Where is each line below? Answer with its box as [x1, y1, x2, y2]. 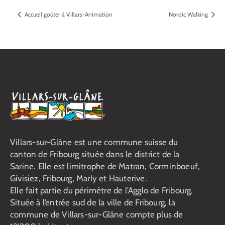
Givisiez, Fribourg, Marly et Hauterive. [10, 173, 147, 183]
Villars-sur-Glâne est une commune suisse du [10, 137, 178, 147]
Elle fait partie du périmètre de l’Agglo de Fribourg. [10, 185, 193, 195]
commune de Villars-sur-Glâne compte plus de [10, 209, 183, 219]
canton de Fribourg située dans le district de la [10, 149, 180, 159]
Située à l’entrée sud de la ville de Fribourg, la [10, 197, 175, 207]
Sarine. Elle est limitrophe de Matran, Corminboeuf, [10, 161, 200, 171]
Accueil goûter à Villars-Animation [23, 10, 113, 18]
